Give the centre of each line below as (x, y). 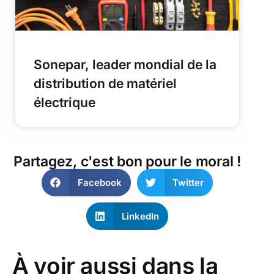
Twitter (188, 182)
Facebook (99, 182)
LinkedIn (141, 216)
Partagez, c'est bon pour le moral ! (127, 162)
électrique (65, 103)
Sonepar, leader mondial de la (125, 65)
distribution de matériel (105, 84)
